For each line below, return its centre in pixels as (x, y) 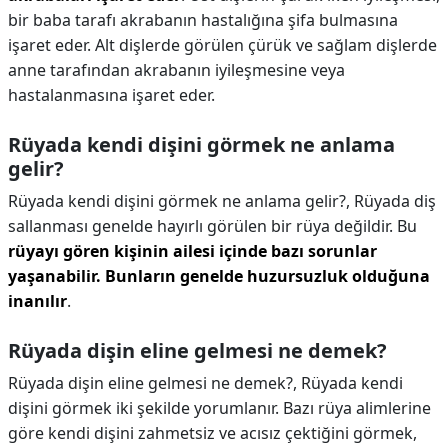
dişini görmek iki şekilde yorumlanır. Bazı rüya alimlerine (219, 408)
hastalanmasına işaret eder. (111, 95)
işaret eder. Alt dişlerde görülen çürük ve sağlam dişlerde (222, 45)
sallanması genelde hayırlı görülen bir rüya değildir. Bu (212, 226)
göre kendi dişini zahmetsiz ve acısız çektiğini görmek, (212, 433)
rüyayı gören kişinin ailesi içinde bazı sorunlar (192, 251)
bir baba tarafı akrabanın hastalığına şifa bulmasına (203, 20)
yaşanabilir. (54, 276)
